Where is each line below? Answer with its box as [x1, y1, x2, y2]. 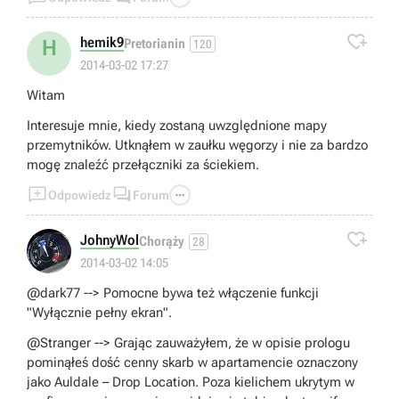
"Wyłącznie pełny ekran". [27, 304, 172, 321]
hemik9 [80, 33, 124, 51]
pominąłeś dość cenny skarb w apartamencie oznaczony [27, 354, 358, 370]
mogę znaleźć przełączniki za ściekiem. [27, 156, 259, 173]
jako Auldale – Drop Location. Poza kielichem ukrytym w [27, 373, 354, 390]
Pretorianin [124, 36, 185, 53]
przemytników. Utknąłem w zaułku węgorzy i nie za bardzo [27, 136, 368, 153]
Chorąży [139, 233, 184, 250]
